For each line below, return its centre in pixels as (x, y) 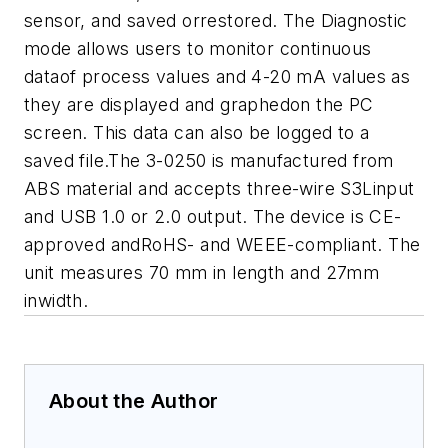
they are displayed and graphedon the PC (199, 105)
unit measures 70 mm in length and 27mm (202, 273)
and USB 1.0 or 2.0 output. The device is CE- (213, 217)
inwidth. (56, 301)
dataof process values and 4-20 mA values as (217, 77)
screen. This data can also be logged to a (197, 133)
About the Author (134, 401)
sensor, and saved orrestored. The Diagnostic (216, 21)
